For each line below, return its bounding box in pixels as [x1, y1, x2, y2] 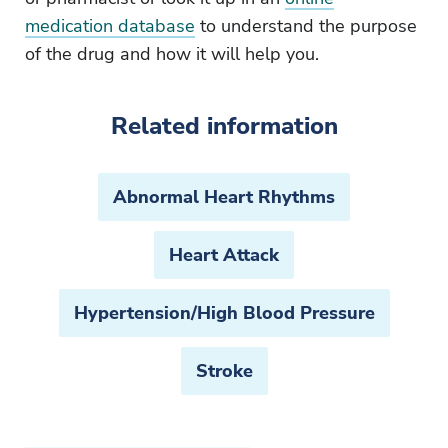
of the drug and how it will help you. [25, 42, 319, 67]
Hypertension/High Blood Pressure [73, 301, 375, 326]
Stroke [195, 359, 253, 384]
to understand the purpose [195, 14, 417, 39]
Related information [110, 110, 338, 143]
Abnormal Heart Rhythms [113, 185, 335, 210]
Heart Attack [169, 243, 279, 268]
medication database [25, 14, 195, 39]
